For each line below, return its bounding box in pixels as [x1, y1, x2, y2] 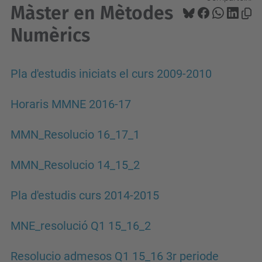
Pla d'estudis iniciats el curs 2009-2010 [11, 67, 212, 81]
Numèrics [11, 24, 90, 46]
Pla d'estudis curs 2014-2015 [11, 189, 159, 202]
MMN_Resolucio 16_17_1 [11, 128, 140, 142]
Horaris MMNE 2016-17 [11, 98, 131, 111]
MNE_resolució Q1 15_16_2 [11, 219, 151, 233]
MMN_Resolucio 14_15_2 [11, 158, 140, 172]
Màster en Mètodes [11, 2, 173, 24]
